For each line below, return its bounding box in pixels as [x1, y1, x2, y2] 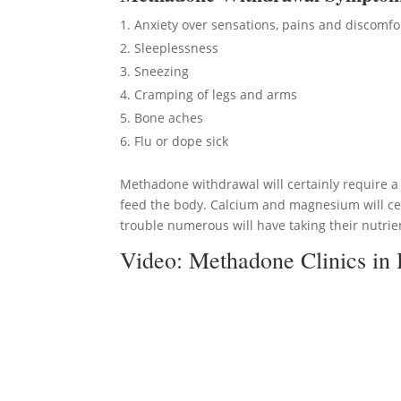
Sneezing [134, 63, 190, 80]
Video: [120, 244, 190, 275]
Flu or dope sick [134, 132, 229, 149]
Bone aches [134, 109, 204, 126]
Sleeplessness [134, 39, 219, 56]
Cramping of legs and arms [134, 86, 298, 103]
